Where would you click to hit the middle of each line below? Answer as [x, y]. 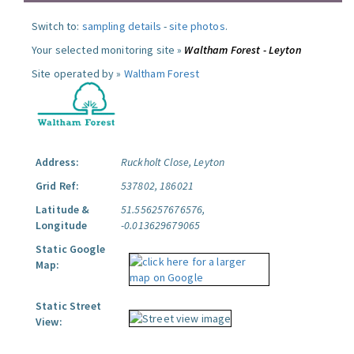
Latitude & [63, 209]
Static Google [70, 249]
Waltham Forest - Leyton [243, 50]
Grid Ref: [58, 186]
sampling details [121, 26]
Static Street [68, 306]
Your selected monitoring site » [108, 50]
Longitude [62, 225]
